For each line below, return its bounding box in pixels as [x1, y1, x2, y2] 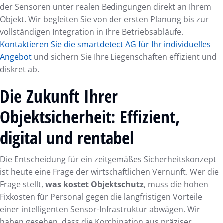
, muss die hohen [144, 179, 208, 190]
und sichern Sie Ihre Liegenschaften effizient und [32, 51, 217, 63]
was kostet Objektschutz [45, 179, 144, 190]
